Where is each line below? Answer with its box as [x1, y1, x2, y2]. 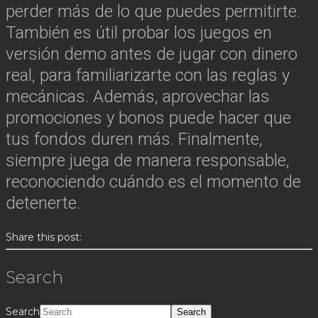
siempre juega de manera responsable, [6, 150, 290, 170]
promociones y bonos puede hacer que [6, 107, 291, 128]
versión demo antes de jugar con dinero [6, 43, 297, 64]
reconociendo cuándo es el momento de [6, 171, 301, 192]
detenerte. [6, 192, 80, 213]
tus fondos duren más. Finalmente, [6, 128, 263, 149]
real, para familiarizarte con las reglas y [6, 65, 290, 85]
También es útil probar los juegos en [6, 22, 272, 43]
